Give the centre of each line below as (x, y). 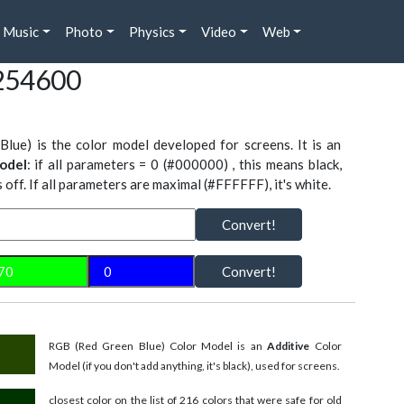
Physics (151, 32)
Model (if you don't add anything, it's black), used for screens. (194, 366)
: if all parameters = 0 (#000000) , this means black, (184, 165)
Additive (288, 346)
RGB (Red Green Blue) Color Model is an (157, 346)
